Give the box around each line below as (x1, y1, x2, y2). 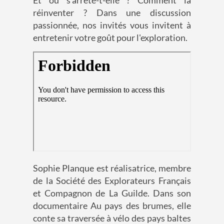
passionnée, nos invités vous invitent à (33, 19, 191, 31)
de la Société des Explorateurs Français (33, 175, 191, 186)
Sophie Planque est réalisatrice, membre (33, 162, 191, 174)
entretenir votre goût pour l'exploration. (33, 32, 188, 43)
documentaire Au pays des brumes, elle (33, 200, 191, 211)
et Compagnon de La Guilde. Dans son (33, 187, 191, 199)
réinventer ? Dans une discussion (33, 7, 191, 18)
